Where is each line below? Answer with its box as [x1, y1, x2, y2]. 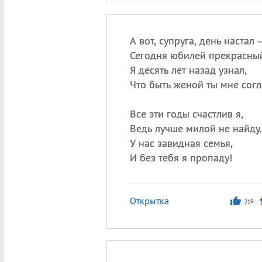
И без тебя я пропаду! [129, 151, 232, 164]
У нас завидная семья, [129, 136, 233, 150]
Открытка [129, 195, 169, 206]
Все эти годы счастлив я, [129, 107, 243, 120]
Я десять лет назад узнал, [129, 63, 247, 77]
